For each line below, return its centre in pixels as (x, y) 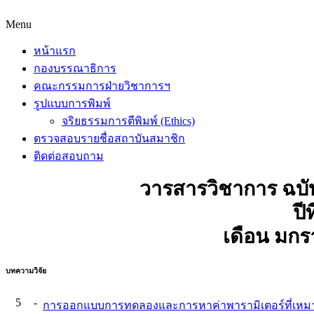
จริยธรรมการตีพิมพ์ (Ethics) (128, 121)
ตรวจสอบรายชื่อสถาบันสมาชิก (109, 138)
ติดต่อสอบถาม (69, 156)
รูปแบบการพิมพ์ (72, 103)
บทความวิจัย (26, 270)
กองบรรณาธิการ (75, 68)
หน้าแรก (55, 51)
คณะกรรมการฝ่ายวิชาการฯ (102, 86)
